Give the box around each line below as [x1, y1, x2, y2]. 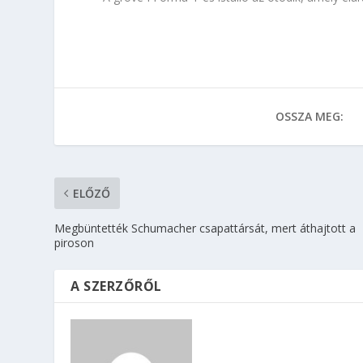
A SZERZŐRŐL [70, 276, 162, 295]
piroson [54, 234, 95, 250]
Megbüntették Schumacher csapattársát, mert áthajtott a [54, 220, 357, 236]
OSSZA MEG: [275, 108, 344, 124]
